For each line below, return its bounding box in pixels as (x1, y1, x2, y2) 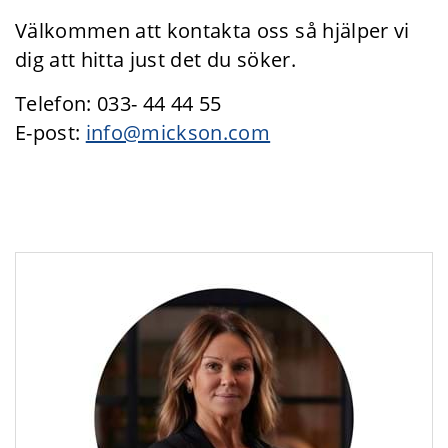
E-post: (15, 119, 86, 146)
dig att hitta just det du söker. (15, 46, 296, 73)
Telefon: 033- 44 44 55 (15, 90, 222, 117)
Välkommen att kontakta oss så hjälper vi (15, 17, 410, 44)
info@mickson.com (85, 119, 271, 146)
